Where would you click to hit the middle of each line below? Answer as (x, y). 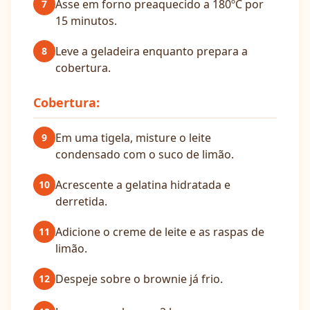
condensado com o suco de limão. (145, 154)
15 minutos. (86, 21)
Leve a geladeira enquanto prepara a (152, 51)
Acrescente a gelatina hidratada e (143, 185)
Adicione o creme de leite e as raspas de (160, 232)
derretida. (81, 201)
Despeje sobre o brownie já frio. (139, 279)
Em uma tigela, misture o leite (133, 138)
